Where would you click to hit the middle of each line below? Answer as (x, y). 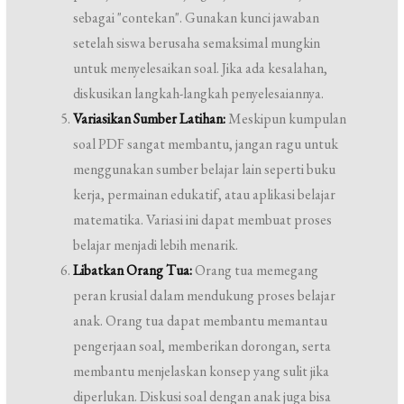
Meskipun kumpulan (286, 119)
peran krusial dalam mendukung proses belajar (205, 295)
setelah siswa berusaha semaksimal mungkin (197, 43)
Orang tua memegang (256, 270)
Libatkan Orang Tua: (133, 270)
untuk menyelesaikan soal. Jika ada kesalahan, (201, 68)
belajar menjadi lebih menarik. (156, 245)
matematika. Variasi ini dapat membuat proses (203, 220)
